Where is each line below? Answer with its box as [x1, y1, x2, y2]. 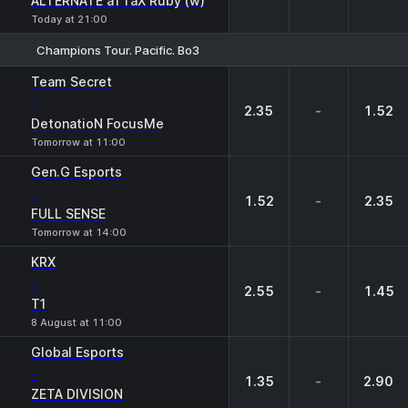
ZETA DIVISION [31, 386, 123, 402]
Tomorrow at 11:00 [31, 136, 126, 148]
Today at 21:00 [31, 13, 107, 25]
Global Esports [31, 344, 124, 360]
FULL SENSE [31, 206, 106, 221]
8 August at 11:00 [31, 316, 122, 329]
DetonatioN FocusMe [31, 116, 164, 131]
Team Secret [31, 74, 112, 89]
